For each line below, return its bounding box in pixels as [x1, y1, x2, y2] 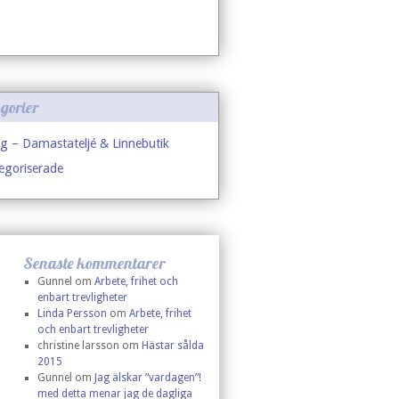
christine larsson [37, 339, 119, 352]
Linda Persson [37, 307, 107, 320]
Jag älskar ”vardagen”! [94, 371, 201, 384]
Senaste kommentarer [23, 253, 166, 273]
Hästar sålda [141, 339, 204, 352]
